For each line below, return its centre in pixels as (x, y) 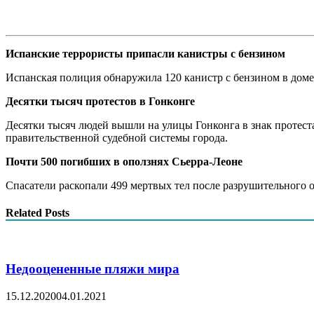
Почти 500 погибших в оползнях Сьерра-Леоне (124, 161)
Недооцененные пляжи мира (93, 269)
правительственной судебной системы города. (117, 137)
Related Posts (37, 213)
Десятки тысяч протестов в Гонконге (100, 101)
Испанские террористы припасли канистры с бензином (145, 53)
